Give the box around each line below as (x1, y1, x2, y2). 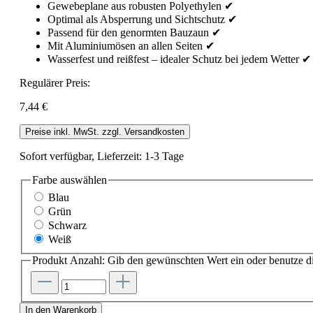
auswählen (57, 173, 107, 186)
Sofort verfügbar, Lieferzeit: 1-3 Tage (20, 150, 184, 162)
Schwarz (48, 219, 87, 232)
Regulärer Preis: (20, 76, 90, 89)
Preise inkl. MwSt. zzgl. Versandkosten (25, 126, 184, 137)
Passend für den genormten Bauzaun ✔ (48, 26, 221, 38)
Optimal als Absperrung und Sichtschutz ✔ (48, 13, 237, 25)
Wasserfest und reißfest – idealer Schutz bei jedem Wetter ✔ (48, 52, 311, 65)
